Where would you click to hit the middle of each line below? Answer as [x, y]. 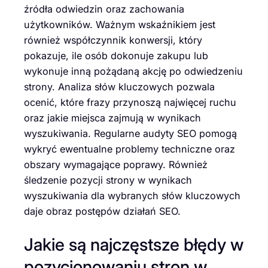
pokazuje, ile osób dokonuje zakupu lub [116, 56]
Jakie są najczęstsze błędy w [134, 244]
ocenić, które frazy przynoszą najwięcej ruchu [130, 103]
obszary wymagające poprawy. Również [116, 165]
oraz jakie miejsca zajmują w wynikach [112, 118]
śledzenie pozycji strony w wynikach [108, 180]
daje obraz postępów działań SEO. [102, 211]
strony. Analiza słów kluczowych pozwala [119, 87]
